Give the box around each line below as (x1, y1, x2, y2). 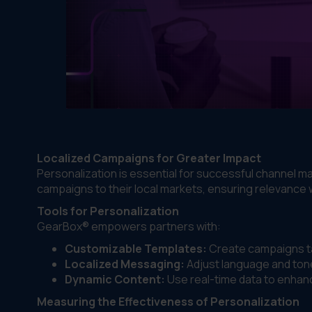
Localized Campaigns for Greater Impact (36, 150, 261, 166)
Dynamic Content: (64, 272, 165, 287)
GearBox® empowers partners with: (36, 219, 221, 234)
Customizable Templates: (64, 241, 207, 256)
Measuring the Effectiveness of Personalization (36, 294, 299, 309)
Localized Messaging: (64, 256, 185, 272)
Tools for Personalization (36, 203, 179, 219)
